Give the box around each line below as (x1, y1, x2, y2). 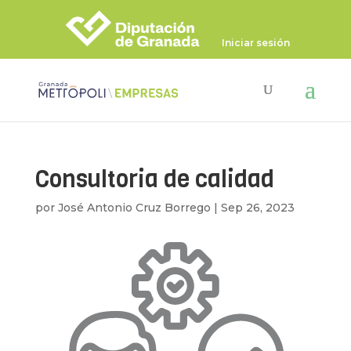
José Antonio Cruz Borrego (57, 201, 211, 215)
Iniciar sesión (222, 37, 291, 49)
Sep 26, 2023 (220, 201, 295, 215)
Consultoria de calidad (34, 164, 274, 195)
